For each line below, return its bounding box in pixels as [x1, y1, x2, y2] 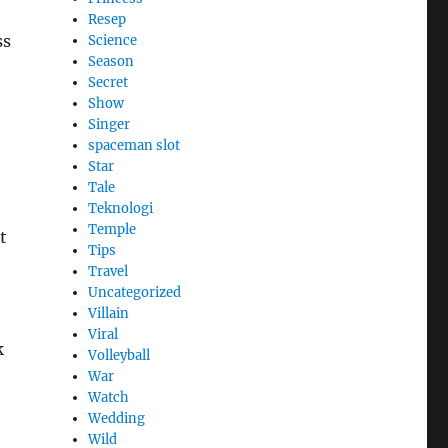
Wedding [88, 409, 146, 427]
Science [88, 31, 138, 49]
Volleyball [88, 346, 151, 364]
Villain [88, 304, 130, 322]
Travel [88, 262, 129, 280]
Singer [88, 115, 131, 133]
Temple [88, 220, 137, 238]
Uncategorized [88, 283, 182, 301]
